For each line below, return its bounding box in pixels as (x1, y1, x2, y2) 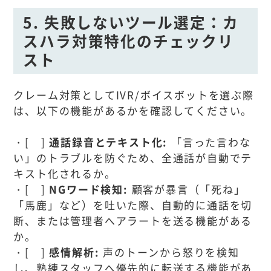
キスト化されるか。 (13, 166, 116, 181)
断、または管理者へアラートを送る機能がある (13, 213, 253, 229)
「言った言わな (168, 134, 251, 150)
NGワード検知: (49, 181, 128, 197)
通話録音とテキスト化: (49, 134, 168, 150)
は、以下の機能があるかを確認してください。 (13, 103, 253, 119)
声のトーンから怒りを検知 (99, 244, 240, 260)
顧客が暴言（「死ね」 (128, 181, 246, 197)
